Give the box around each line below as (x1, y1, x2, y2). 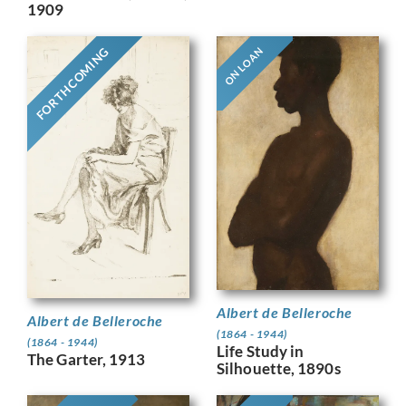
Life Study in (217, 342, 304, 362)
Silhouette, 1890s (217, 359, 341, 379)
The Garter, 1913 (27, 349, 146, 369)
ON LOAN (221, 44, 266, 88)
